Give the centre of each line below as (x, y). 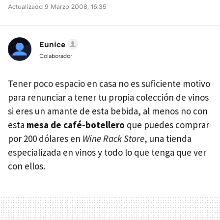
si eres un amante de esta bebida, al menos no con (108, 111)
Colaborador (56, 56)
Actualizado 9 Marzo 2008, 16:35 (57, 6)
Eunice (52, 44)
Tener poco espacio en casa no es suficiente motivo (109, 83)
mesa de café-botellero (76, 125)
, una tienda (168, 138)
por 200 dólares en (45, 138)
